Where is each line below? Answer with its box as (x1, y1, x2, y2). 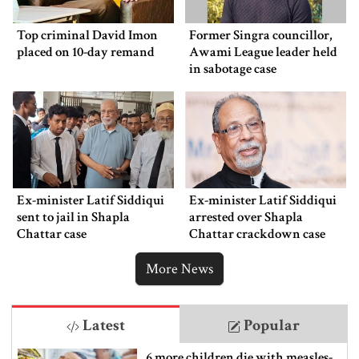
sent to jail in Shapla (17, 208, 130, 226)
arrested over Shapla (189, 208, 303, 226)
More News (146, 259, 213, 278)
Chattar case (17, 224, 87, 243)
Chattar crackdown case (189, 224, 325, 243)
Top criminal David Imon (17, 26, 158, 45)
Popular (240, 314, 300, 336)
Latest (79, 314, 125, 336)
